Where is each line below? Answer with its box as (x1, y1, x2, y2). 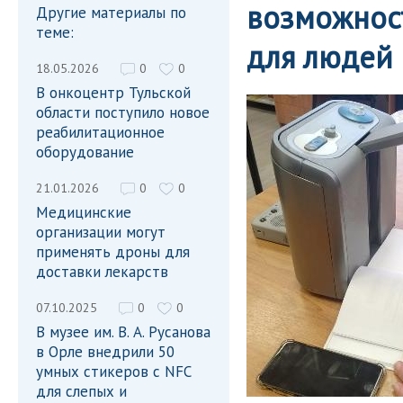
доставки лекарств (36, 262, 168, 282)
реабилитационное (36, 122, 165, 142)
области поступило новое (36, 103, 210, 122)
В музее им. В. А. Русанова (36, 322, 210, 342)
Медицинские (36, 202, 131, 222)
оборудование (36, 142, 134, 162)
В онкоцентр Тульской (36, 83, 191, 103)
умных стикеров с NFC (36, 362, 191, 381)
